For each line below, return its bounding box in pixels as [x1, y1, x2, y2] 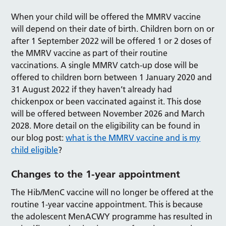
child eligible [11, 145, 59, 155]
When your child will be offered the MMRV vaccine [11, 12, 201, 22]
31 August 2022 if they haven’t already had [11, 84, 173, 94]
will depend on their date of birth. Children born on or [11, 24, 215, 34]
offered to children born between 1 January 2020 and [11, 72, 212, 82]
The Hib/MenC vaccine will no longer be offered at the [11, 187, 214, 197]
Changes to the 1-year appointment [11, 168, 181, 180]
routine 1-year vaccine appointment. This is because [11, 199, 203, 209]
